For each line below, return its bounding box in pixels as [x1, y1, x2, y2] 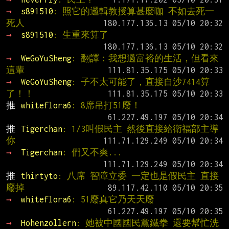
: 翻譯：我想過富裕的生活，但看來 [71, 54, 219, 63]
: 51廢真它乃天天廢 [71, 195, 154, 204]
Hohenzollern [20, 218, 76, 228]
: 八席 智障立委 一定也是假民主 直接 [57, 171, 219, 181]
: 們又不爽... [62, 148, 122, 157]
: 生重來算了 [53, 30, 108, 40]
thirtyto [20, 171, 58, 181]
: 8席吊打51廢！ [71, 101, 141, 110]
